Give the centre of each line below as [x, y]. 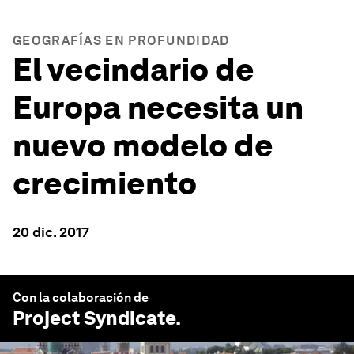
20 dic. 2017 [51, 232]
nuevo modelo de [143, 145]
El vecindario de [134, 70]
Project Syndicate [94, 318]
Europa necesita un [158, 107]
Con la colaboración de [81, 298]
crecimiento [105, 183]
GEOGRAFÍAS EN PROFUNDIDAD [121, 41]
